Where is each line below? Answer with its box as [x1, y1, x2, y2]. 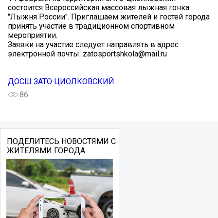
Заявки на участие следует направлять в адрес [8, 40, 179, 50]
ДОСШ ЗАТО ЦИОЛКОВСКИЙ [8, 77, 114, 87]
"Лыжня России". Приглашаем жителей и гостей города [8, 12, 210, 22]
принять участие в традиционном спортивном [8, 21, 175, 31]
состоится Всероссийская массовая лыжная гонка [8, 3, 189, 13]
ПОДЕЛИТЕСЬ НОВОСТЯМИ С [6, 137, 116, 146]
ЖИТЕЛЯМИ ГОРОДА [6, 146, 85, 156]
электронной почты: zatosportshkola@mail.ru [8, 49, 167, 59]
